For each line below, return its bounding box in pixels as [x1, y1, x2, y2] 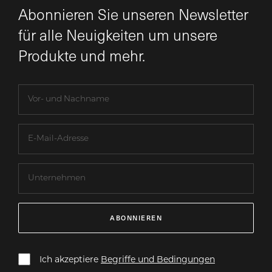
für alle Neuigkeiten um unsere [18, 24, 217, 45]
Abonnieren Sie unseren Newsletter [18, 4, 248, 24]
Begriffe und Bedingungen [101, 253, 215, 265]
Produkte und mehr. [18, 45, 145, 66]
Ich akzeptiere [39, 253, 101, 265]
